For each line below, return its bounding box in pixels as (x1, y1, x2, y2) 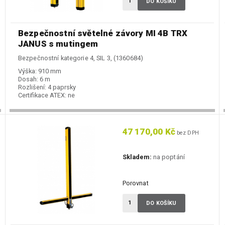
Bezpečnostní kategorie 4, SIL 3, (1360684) (18, 54, 144, 62)
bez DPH (175, 130, 199, 137)
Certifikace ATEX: (18, 91, 66, 99)
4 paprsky (48, 83, 76, 91)
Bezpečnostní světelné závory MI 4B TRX (18, 28, 188, 39)
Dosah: (18, 75, 38, 83)
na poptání (151, 153, 185, 161)
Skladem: (122, 153, 152, 161)
